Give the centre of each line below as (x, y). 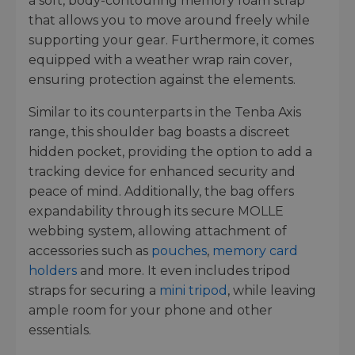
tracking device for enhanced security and (162, 171)
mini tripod (193, 290)
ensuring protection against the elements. (162, 79)
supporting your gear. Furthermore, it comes (171, 40)
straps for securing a (94, 290)
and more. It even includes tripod (184, 270)
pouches (179, 250)
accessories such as (90, 250)
